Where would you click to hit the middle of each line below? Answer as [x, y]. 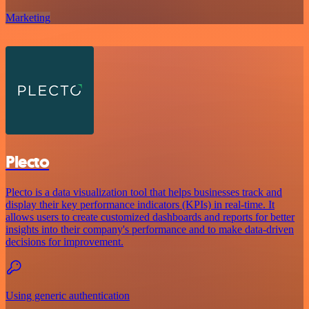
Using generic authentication [68, 296]
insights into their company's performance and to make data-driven [150, 230]
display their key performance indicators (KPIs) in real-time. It [140, 205]
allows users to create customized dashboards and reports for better [150, 217]
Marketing [28, 17]
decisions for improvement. [64, 242]
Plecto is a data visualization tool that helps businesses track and [144, 192]
